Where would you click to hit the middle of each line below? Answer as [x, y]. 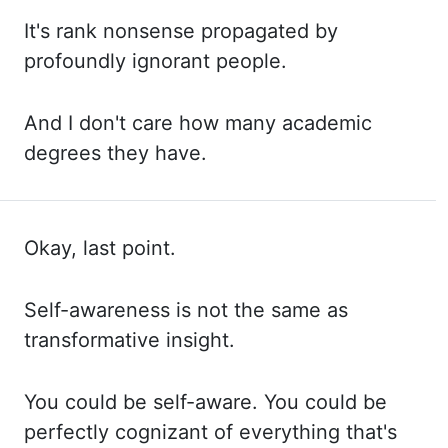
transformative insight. [129, 340]
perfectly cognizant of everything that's [210, 432]
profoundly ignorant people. [155, 61]
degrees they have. [115, 153]
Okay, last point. [100, 248]
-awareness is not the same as [204, 310]
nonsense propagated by [220, 31]
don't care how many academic [225, 123]
